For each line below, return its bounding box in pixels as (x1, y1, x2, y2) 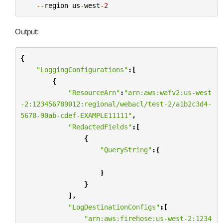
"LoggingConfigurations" (36, 65, 128, 74)
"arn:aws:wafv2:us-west (123, 88, 212, 97)
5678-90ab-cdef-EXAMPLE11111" (20, 111, 132, 119)
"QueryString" (100, 145, 152, 154)
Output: (15, 27, 39, 36)
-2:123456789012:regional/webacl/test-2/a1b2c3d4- (20, 100, 212, 108)
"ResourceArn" (68, 88, 120, 97)
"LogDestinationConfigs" (68, 203, 160, 211)
